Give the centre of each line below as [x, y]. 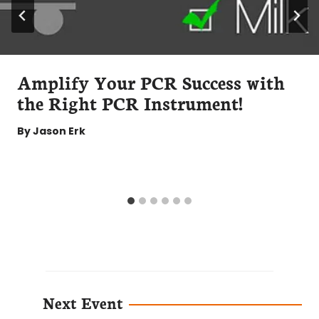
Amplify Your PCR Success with [151, 82]
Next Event [83, 303]
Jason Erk [59, 131]
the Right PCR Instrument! [130, 103]
